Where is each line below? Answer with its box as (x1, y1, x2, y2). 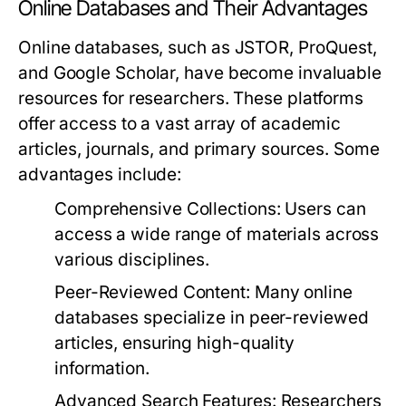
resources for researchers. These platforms (18, 88, 364, 109)
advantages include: (18, 164, 182, 185)
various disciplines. (54, 249, 210, 270)
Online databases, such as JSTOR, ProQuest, (18, 37, 378, 58)
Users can (280, 198, 366, 219)
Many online (249, 282, 353, 303)
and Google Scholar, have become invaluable (18, 63, 382, 83)
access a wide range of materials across (54, 224, 380, 245)
